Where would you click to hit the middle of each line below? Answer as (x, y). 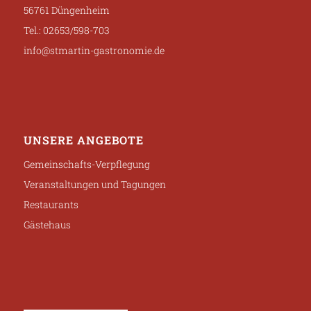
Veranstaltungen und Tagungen (94, 184)
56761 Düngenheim (66, 10)
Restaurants (51, 204)
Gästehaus (47, 224)
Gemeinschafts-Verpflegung (86, 164)
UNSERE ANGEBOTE (83, 140)
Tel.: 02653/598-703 (66, 31)
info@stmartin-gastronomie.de (94, 51)
